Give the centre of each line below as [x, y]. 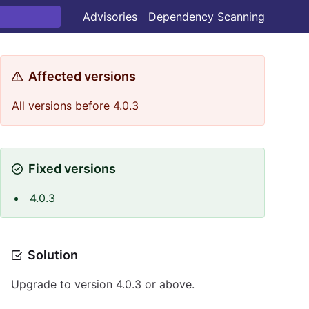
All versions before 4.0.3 [75, 106]
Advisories [110, 17]
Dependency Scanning [207, 17]
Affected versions [82, 76]
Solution [53, 255]
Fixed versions [72, 169]
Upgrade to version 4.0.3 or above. [103, 284]
